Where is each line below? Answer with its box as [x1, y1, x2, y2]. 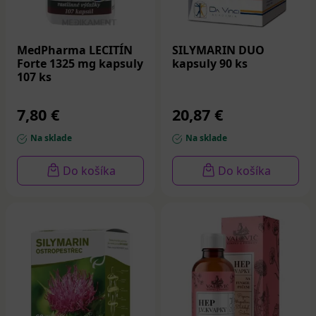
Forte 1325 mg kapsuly [17, 55, 143, 71]
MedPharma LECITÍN [17, 42, 133, 58]
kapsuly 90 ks [172, 55, 248, 71]
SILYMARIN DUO [172, 42, 265, 58]
